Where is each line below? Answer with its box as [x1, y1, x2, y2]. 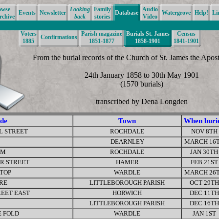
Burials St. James [126, 30, 170, 37]
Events [19, 9, 36, 16]
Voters [20, 30, 37, 37]
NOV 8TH [191, 128, 218, 135]
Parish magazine [81, 30, 122, 37]
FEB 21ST [190, 159, 218, 166]
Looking [70, 6, 90, 13]
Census [176, 30, 196, 37]
